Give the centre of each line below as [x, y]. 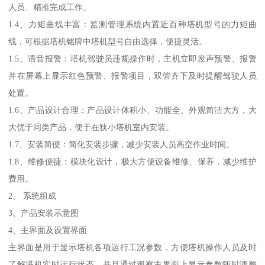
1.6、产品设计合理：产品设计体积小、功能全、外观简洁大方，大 [132, 110]
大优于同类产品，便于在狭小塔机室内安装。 [91, 127]
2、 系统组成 [33, 196]
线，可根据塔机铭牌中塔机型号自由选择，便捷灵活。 [108, 42]
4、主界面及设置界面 [48, 230]
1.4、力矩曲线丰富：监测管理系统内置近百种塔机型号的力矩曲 [132, 25]
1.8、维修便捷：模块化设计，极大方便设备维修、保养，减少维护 [132, 162]
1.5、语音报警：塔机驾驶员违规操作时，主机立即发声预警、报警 [132, 59]
